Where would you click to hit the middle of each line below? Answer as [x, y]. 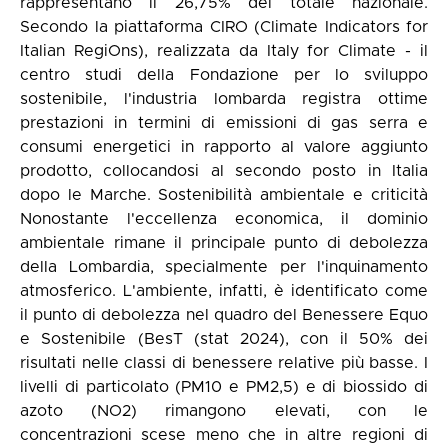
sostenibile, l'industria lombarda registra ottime [224, 99]
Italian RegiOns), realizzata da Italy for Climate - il [224, 51]
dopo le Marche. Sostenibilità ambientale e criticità [224, 195]
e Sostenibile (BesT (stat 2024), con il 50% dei [224, 339]
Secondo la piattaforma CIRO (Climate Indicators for [224, 27]
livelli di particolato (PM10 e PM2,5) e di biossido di [224, 387]
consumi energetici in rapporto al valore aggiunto [224, 147]
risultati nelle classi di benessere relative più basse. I [224, 363]
